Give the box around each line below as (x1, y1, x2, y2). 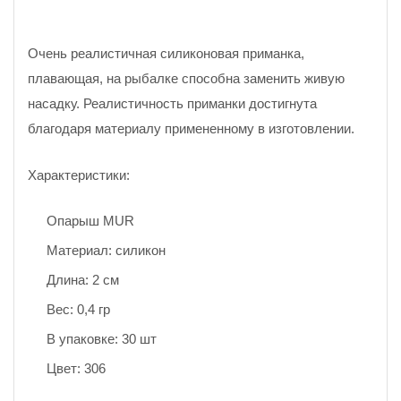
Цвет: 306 (47, 361, 106, 377)
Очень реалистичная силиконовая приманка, (28, 46, 304, 61)
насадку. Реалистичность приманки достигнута (28, 96, 317, 111)
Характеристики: (28, 166, 130, 183)
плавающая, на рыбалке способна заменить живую (28, 71, 345, 86)
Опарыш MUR (47, 213, 134, 229)
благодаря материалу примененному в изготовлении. (28, 121, 354, 136)
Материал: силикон (47, 243, 166, 259)
